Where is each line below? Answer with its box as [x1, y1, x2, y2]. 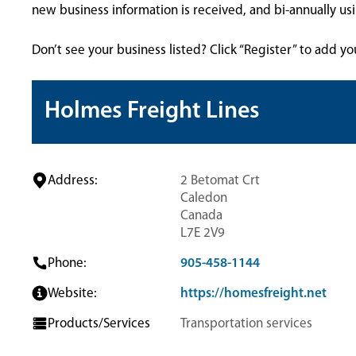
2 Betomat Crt [180, 174, 260, 188]
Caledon [180, 192, 227, 205]
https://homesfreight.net [180, 287, 327, 300]
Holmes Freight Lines [44, 99, 260, 124]
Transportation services [180, 317, 312, 331]
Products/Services [48, 317, 150, 331]
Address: [48, 174, 98, 188]
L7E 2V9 [180, 226, 225, 240]
